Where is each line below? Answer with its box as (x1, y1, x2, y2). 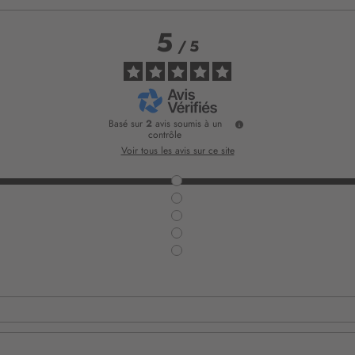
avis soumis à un (155, 116, 222, 132)
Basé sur (108, 116, 146, 132)
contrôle (148, 128, 181, 143)
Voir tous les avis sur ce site (120, 143, 235, 158)
